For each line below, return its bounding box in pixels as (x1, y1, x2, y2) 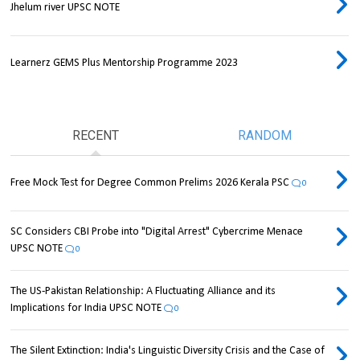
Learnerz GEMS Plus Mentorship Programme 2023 (10, 56, 239, 69)
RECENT (72, 127, 119, 143)
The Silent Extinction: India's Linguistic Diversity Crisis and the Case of (10, 344, 325, 357)
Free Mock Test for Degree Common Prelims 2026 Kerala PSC (10, 176, 290, 189)
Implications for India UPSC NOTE (10, 301, 162, 314)
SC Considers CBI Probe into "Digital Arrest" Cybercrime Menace (10, 225, 304, 238)
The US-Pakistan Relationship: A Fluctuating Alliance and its (10, 284, 276, 297)
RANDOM (237, 127, 292, 143)
